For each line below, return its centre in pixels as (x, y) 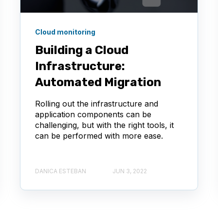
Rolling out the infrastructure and (97, 103)
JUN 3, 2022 (130, 171)
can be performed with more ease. (99, 136)
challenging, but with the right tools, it (105, 125)
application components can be (93, 114)
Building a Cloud (82, 50)
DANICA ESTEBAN (61, 171)
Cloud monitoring (65, 32)
